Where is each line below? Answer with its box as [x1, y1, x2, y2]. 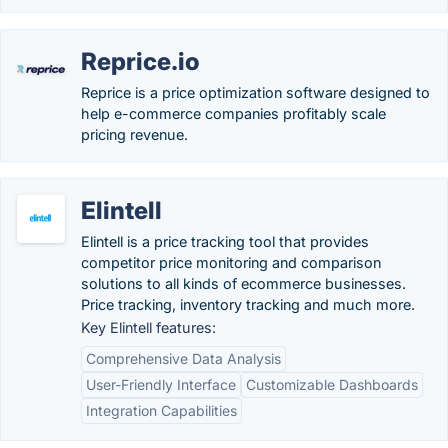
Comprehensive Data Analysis [86, 350, 281, 367]
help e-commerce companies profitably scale [81, 105, 386, 122]
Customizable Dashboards [246, 376, 418, 393]
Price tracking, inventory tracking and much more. [81, 296, 415, 313]
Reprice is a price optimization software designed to [81, 84, 430, 101]
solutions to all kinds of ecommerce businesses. [81, 275, 406, 292]
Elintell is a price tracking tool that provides [81, 233, 369, 250]
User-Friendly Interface [86, 376, 236, 393]
